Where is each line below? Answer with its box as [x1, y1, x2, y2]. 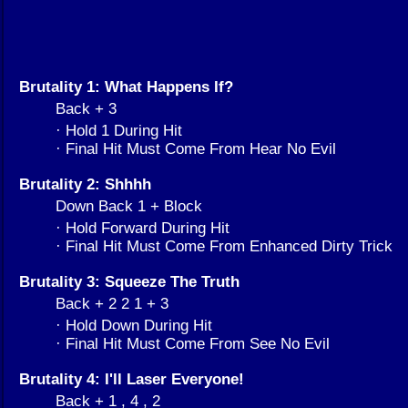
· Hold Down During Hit [56, 315, 212, 334]
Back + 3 [56, 98, 117, 117]
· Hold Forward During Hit [56, 218, 229, 237]
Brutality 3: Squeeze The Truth [19, 271, 240, 291]
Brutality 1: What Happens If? [19, 76, 233, 96]
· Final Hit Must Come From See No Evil [56, 333, 330, 352]
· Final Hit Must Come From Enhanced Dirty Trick [56, 236, 393, 255]
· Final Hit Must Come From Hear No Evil [56, 138, 336, 158]
